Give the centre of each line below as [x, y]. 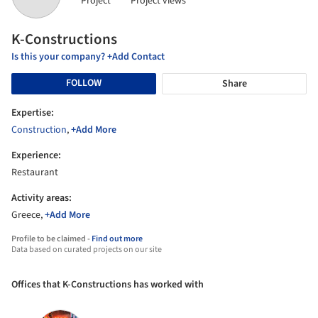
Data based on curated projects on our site [87, 249]
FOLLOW [84, 83]
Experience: [36, 155]
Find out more [117, 238]
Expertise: [33, 113]
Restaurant [35, 172]
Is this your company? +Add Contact [88, 56]
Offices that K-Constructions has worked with [108, 284]
